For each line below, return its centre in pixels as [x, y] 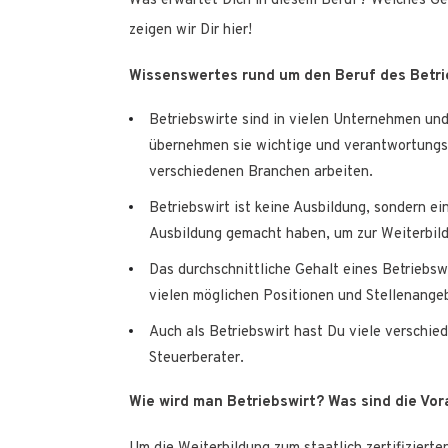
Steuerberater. [196, 359]
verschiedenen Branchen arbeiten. [261, 173]
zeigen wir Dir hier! [190, 31]
